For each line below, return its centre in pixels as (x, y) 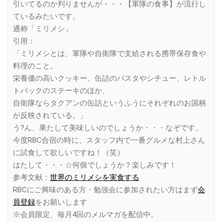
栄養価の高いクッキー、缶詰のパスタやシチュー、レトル (110, 79)
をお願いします (61, 202)
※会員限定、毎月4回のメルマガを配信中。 (85, 215)
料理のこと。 (35, 66)
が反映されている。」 (50, 116)
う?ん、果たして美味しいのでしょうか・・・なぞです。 (108, 128)
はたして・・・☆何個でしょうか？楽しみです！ (95, 165)
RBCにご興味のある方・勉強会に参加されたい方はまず (105, 190)
